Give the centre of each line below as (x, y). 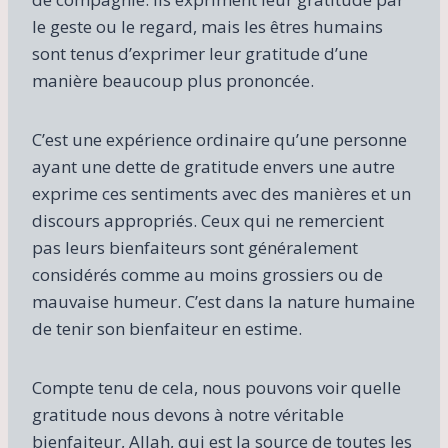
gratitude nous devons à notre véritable (188, 414)
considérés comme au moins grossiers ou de (207, 274)
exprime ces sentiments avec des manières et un (221, 193)
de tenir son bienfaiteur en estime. (167, 328)
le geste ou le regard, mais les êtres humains (207, 26)
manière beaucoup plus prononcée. (173, 80)
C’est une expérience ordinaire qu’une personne (219, 139)
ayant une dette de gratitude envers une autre (213, 166)
